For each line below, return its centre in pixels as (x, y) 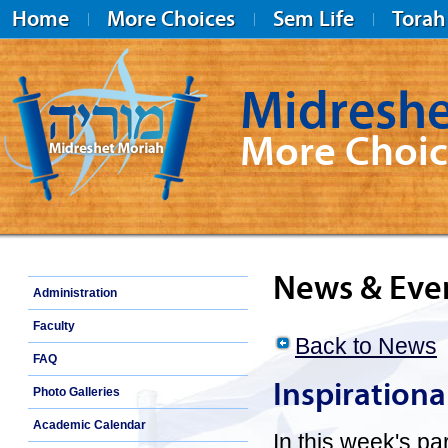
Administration (75, 293)
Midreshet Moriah (53, 207)
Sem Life (313, 18)
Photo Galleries (76, 392)
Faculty (54, 326)
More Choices (171, 18)
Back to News (366, 346)
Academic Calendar (89, 425)
